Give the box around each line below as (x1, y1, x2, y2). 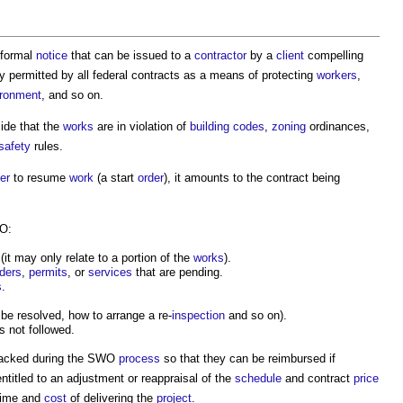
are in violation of (94, 120, 190, 133)
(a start (94, 171, 138, 184)
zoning (272, 120, 306, 133)
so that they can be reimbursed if (160, 352, 336, 365)
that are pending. (132, 265, 223, 279)
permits (29, 265, 67, 279)
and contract (282, 372, 354, 385)
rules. (31, 139, 63, 153)
